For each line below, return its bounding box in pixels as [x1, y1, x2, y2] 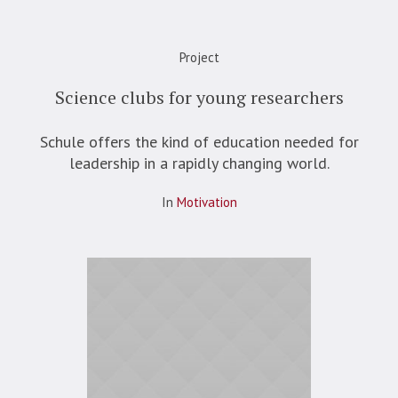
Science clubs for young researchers [54, 84, 344, 109]
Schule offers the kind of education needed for [39, 131, 359, 152]
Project [179, 48, 219, 66]
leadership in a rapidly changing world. [68, 152, 330, 173]
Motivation [176, 193, 237, 211]
